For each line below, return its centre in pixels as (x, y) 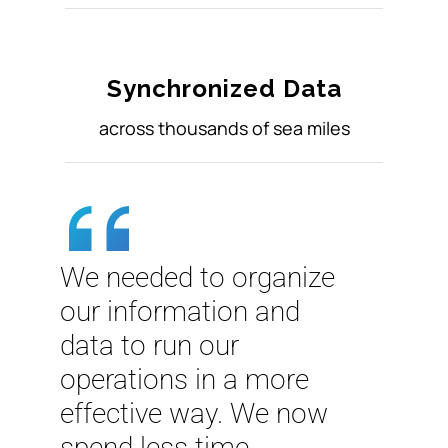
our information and (180, 312)
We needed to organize (197, 278)
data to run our (149, 346)
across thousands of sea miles (224, 128)
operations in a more (184, 380)
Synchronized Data (224, 89)
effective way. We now (194, 414)
